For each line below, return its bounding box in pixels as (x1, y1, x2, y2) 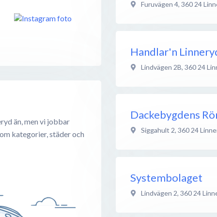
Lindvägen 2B (141, 62, 182, 71)
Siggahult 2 (141, 125, 175, 134)
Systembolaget (130, 170, 202, 184)
